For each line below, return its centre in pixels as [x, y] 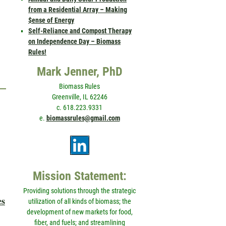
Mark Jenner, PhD [79, 71]
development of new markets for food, [79, 212]
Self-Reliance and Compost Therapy [80, 31]
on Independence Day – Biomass [75, 41]
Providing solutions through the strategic [79, 190]
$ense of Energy [51, 20]
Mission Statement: [79, 176]
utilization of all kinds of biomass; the [79, 201]
